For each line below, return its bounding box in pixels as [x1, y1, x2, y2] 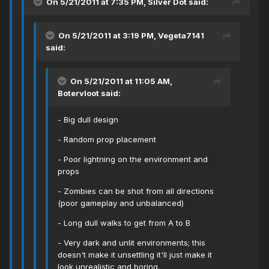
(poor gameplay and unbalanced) [58, 198, 184, 208]
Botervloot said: [58, 88, 121, 98]
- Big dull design [58, 115, 118, 125]
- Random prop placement [58, 134, 156, 145]
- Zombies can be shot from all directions [58, 186, 214, 196]
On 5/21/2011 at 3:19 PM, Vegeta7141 [58, 31, 204, 41]
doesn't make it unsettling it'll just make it [58, 250, 212, 260]
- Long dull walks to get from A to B [58, 218, 190, 228]
